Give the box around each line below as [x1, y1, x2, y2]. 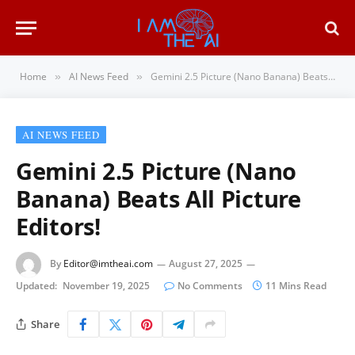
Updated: [16, 279, 57, 292]
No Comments [177, 279, 242, 292]
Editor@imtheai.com [63, 257, 153, 271]
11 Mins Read [265, 279, 326, 292]
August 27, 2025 [169, 257, 242, 271]
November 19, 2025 [63, 279, 150, 292]
